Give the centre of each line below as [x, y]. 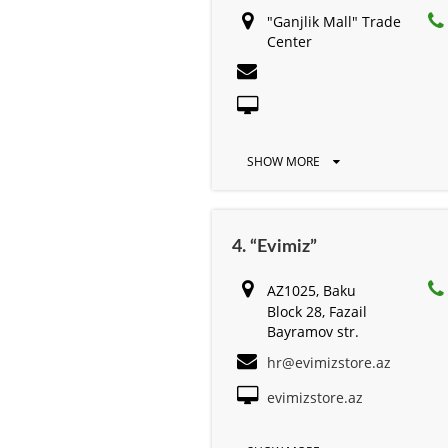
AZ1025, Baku [311, 290]
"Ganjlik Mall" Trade [334, 21]
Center [289, 41]
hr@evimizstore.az [329, 362]
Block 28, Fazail [317, 311]
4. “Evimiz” [274, 246]
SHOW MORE [285, 161]
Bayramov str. [313, 331]
